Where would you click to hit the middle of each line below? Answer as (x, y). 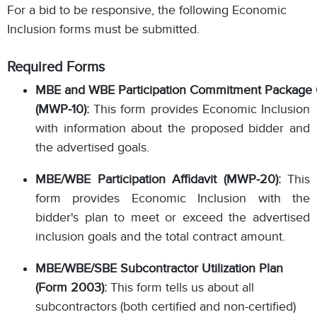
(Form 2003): (71, 287)
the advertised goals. (94, 147)
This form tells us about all (180, 287)
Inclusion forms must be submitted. (103, 29)
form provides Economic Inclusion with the (173, 198)
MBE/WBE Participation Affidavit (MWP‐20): (158, 179)
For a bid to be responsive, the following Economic (147, 10)
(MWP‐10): (62, 109)
